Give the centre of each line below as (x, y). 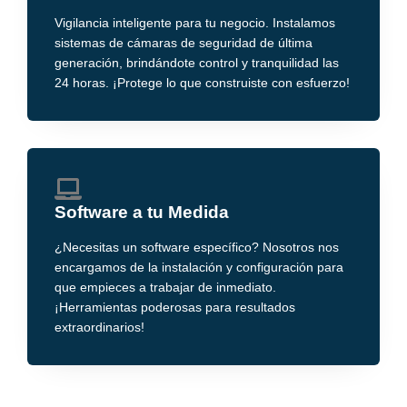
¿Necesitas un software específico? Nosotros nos (197, 248)
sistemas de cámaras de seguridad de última (184, 44)
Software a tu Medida (142, 213)
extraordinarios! (99, 328)
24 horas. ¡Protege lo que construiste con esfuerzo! (202, 84)
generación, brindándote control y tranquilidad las (197, 64)
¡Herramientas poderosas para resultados (175, 308)
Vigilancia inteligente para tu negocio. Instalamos (195, 24)
